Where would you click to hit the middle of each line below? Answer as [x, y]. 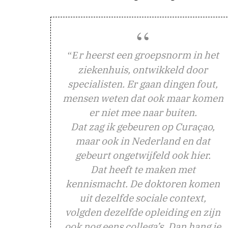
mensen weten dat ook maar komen [143, 98]
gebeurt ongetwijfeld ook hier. [143, 155]
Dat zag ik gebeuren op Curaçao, [143, 126]
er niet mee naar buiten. [143, 112]
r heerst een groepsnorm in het [149, 54]
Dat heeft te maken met [143, 169]
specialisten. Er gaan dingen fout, [143, 83]
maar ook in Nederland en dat [143, 140]
